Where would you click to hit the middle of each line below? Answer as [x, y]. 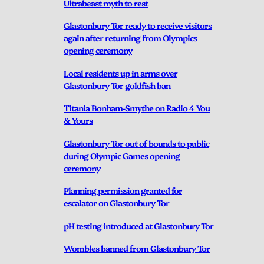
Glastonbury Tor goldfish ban [117, 85]
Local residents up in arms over [121, 73]
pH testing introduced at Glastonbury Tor [138, 225]
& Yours [78, 121]
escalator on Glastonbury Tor [116, 203]
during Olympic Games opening [122, 155]
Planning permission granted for [123, 191]
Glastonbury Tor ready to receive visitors [138, 26]
